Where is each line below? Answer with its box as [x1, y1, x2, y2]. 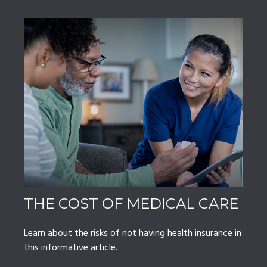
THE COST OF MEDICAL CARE [24, 195, 238, 213]
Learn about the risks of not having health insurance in [24, 226, 241, 242]
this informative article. [24, 240, 117, 256]
